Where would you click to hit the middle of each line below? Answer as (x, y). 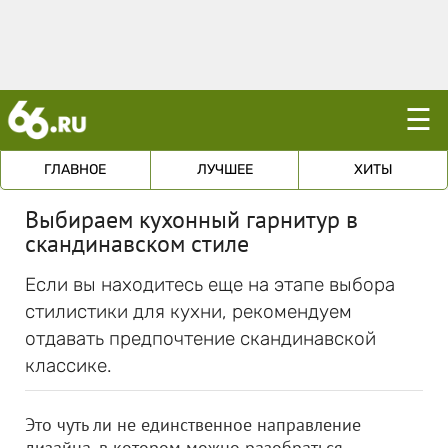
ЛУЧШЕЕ (224, 169)
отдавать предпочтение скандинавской (200, 338)
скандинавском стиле (137, 243)
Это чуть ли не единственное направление (193, 424)
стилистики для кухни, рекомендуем (188, 311)
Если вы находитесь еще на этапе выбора (210, 284)
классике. (68, 365)
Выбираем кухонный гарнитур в (191, 219)
